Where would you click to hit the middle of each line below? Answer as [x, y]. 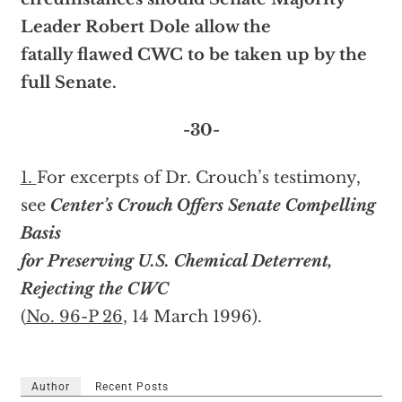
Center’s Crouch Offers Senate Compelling [213, 206]
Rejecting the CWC [94, 289]
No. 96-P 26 [74, 317]
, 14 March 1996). [192, 317]
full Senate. [68, 83]
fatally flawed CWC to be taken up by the [193, 55]
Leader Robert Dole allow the [145, 27]
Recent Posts [131, 387]
